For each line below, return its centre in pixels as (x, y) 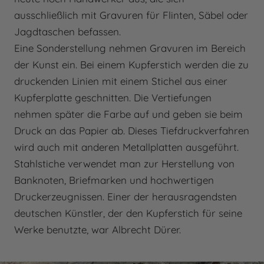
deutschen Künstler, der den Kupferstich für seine (128, 213)
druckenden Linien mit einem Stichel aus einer (121, 81)
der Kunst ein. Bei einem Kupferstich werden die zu (131, 65)
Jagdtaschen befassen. (67, 32)
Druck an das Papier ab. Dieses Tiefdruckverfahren (132, 131)
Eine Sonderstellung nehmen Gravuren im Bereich (130, 48)
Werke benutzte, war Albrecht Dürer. (98, 230)
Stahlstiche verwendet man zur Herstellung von (124, 164)
